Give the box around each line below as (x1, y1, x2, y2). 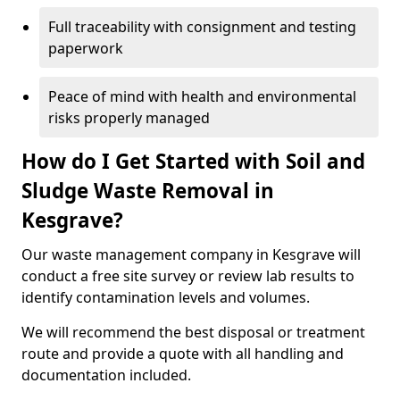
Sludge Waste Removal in (21, 177, 274, 204)
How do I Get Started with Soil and (21, 147, 365, 175)
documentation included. (21, 365, 191, 385)
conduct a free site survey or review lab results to (21, 266, 354, 286)
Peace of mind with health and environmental (48, 87, 356, 106)
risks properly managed (48, 108, 210, 128)
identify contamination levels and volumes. (21, 287, 310, 307)
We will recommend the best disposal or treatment (21, 322, 365, 342)
